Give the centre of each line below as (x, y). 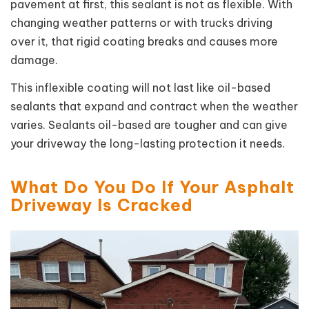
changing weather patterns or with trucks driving (141, 22)
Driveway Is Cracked (102, 205)
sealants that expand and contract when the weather (154, 107)
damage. (34, 60)
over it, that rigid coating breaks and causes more (144, 41)
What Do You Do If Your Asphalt (152, 187)
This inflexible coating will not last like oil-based (140, 88)
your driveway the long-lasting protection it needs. (148, 144)
